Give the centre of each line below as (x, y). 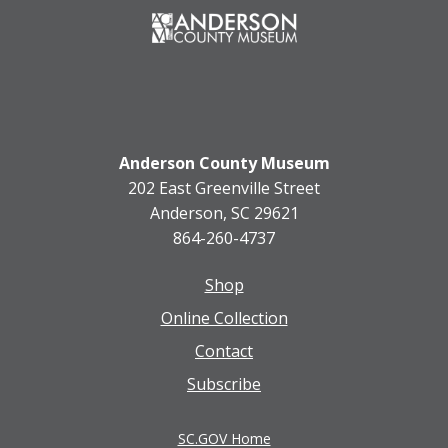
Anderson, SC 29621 (224, 213)
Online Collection (224, 318)
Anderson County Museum (224, 163)
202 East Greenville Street (224, 188)
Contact (224, 351)
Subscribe (224, 384)
